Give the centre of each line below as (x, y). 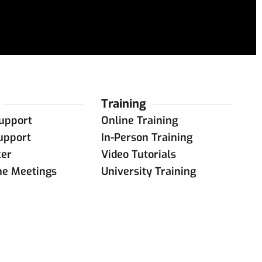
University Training (149, 171)
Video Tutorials (139, 154)
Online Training (140, 120)
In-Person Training (147, 137)
